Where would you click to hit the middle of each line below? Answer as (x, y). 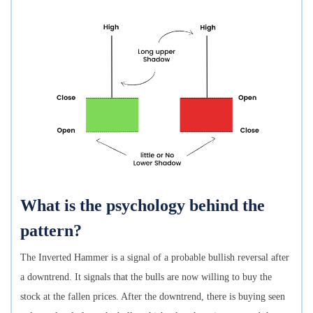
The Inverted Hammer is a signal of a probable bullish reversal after (155, 258)
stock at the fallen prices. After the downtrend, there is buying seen (153, 297)
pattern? (51, 231)
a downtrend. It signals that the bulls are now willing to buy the (146, 277)
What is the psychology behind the (143, 206)
